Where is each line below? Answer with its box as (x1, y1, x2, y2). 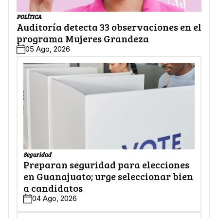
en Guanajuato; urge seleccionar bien (23, 169, 193, 183)
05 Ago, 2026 (25, 44, 70, 54)
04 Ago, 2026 (32, 194, 77, 203)
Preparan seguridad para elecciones (23, 158, 189, 172)
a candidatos (23, 181, 83, 195)
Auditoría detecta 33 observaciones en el (17, 20, 201, 34)
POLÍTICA (17, 13, 41, 21)
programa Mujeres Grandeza (17, 32, 149, 46)
